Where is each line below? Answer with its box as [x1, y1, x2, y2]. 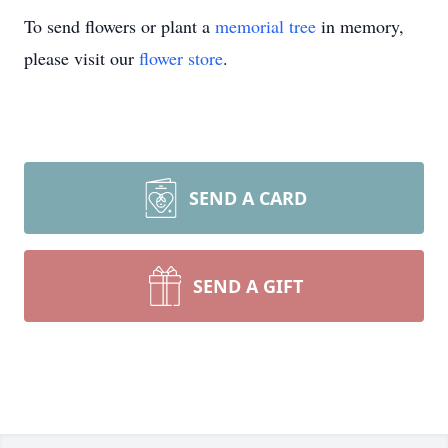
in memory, [316, 14, 404, 38]
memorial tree [215, 14, 316, 38]
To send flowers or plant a [24, 14, 215, 38]
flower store [139, 46, 223, 70]
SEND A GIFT [193, 274, 303, 298]
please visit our [24, 46, 139, 70]
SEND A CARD [189, 186, 307, 210]
